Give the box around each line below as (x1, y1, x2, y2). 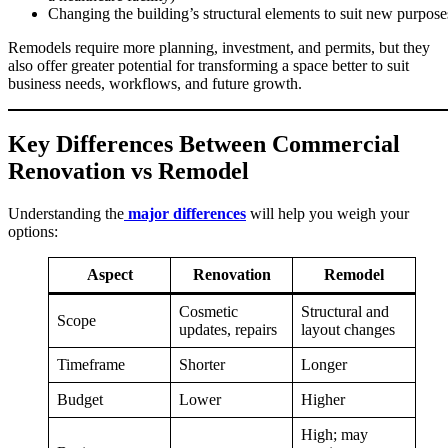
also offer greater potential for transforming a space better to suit (8, 57, 409, 75)
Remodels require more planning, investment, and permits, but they (8, 39, 430, 57)
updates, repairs (179, 321, 277, 339)
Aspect (86, 266, 133, 284)
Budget (57, 391, 103, 409)
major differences (128, 205, 246, 223)
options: (8, 223, 58, 241)
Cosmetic (179, 303, 238, 321)
